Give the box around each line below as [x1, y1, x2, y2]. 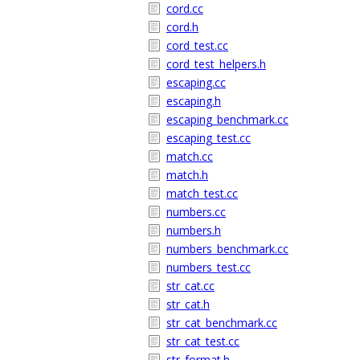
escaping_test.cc [166, 130, 251, 145]
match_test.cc [166, 186, 238, 201]
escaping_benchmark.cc [166, 112, 288, 127]
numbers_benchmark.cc [166, 241, 288, 256]
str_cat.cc [166, 278, 215, 293]
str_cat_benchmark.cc [166, 315, 277, 330]
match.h [166, 167, 208, 182]
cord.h [166, 19, 198, 35]
